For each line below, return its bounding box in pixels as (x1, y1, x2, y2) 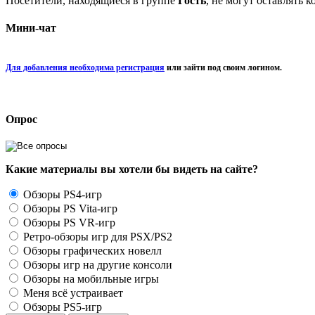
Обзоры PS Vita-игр (20, 202, 117, 215)
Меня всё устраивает (20, 287, 123, 300)
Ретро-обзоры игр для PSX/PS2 (20, 231, 172, 243)
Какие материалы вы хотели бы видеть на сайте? (6, 163, 258, 176)
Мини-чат (6, 22, 56, 34)
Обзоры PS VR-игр (20, 217, 115, 229)
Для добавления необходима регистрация (6, 62, 165, 72)
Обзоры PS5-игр (20, 301, 102, 314)
